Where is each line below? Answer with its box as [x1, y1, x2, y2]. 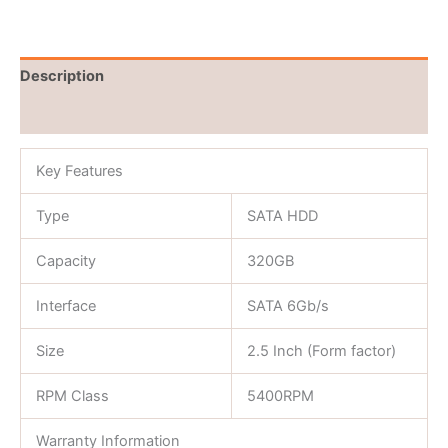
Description [20, 66, 104, 85]
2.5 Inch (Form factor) [246, 342, 396, 361]
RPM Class [35, 387, 109, 406]
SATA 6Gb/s [246, 297, 329, 316]
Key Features [35, 162, 123, 181]
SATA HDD [246, 207, 318, 226]
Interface [35, 297, 96, 316]
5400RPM [246, 387, 314, 406]
